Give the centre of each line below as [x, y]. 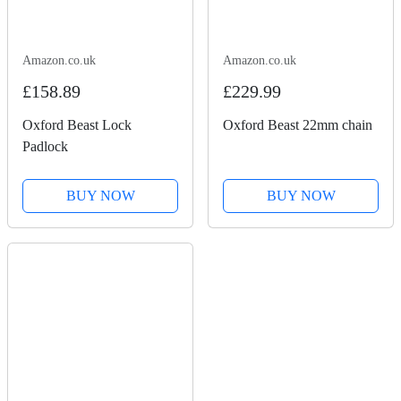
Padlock [45, 147]
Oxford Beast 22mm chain [298, 125]
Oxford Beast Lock [77, 125]
